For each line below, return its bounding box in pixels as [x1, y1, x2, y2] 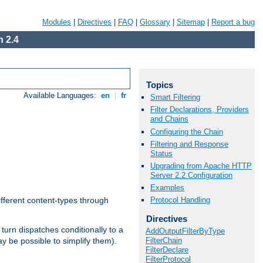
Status [150, 149, 173, 158]
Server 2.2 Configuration [150, 170, 232, 180]
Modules [42, 18, 71, 26]
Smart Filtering [150, 93, 200, 102]
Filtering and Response [150, 139, 228, 149]
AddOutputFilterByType [146, 226, 225, 235]
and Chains [150, 114, 188, 124]
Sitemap [177, 18, 205, 26]
